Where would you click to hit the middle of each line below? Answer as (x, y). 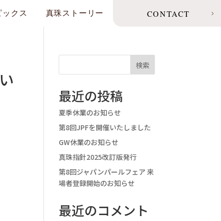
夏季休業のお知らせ (90, 112)
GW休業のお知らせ (89, 142)
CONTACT (168, 14)
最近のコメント (104, 210)
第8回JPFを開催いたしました (105, 127)
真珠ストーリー (75, 13)
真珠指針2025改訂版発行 (98, 157)
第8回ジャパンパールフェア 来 (107, 172)
